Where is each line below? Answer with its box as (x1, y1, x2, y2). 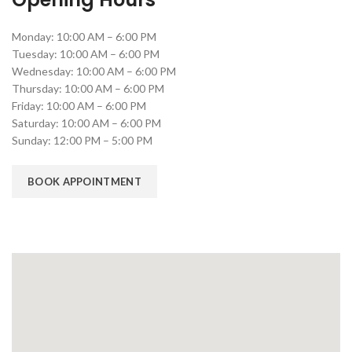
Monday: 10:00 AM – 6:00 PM (12, 30, 156, 43)
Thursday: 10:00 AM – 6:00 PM (12, 82, 164, 95)
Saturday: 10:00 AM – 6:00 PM (12, 116, 161, 130)
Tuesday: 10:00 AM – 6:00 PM (12, 47, 159, 60)
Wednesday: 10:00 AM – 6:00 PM (12, 64, 176, 78)
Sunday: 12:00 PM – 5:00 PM (12, 134, 152, 147)
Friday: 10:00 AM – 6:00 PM (12, 99, 146, 112)
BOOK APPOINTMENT (27, 175, 141, 188)
